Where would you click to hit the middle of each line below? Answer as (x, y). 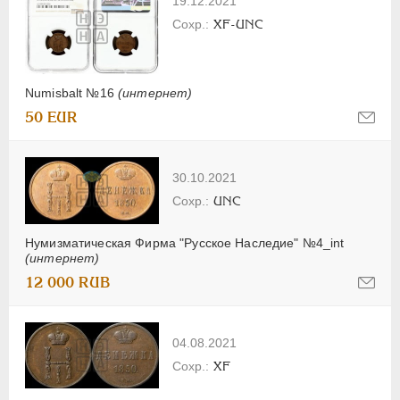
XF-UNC (238, 24)
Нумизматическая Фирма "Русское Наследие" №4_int (185, 243)
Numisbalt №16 (71, 92)
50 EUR (51, 117)
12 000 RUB (68, 283)
